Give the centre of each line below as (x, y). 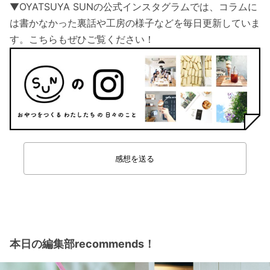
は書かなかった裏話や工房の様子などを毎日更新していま (135, 23)
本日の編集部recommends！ (82, 244)
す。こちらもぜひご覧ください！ (82, 39)
